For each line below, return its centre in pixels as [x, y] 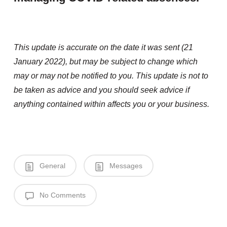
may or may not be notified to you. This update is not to [111, 76]
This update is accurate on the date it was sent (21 [103, 47]
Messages [125, 166]
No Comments [61, 195]
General [51, 166]
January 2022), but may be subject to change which [105, 62]
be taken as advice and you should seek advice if [101, 90]
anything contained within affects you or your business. [111, 104]
